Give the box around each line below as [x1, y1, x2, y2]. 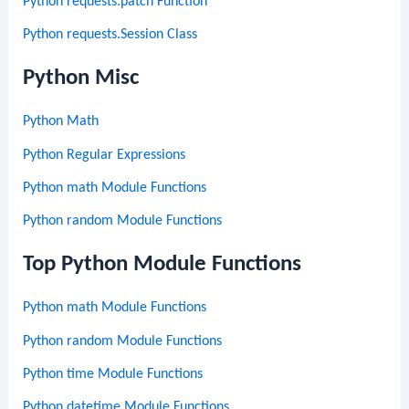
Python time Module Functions [23, 366, 204, 382]
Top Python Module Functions [23, 253, 302, 277]
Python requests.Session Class [23, 27, 198, 43]
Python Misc [23, 67, 140, 90]
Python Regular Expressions [23, 147, 186, 163]
